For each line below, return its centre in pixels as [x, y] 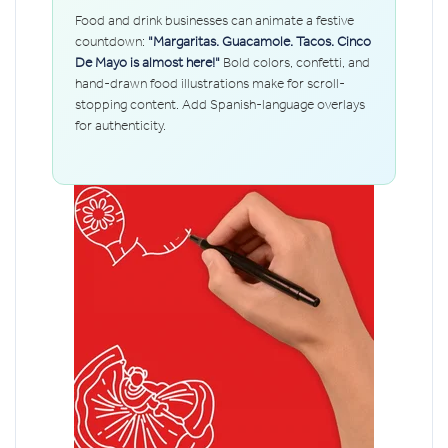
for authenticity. [120, 125]
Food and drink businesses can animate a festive [214, 20]
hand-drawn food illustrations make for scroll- [210, 83]
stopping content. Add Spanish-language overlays [220, 104]
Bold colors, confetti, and [295, 62]
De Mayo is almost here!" [147, 62]
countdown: [111, 41]
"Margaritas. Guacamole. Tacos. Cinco [259, 41]
